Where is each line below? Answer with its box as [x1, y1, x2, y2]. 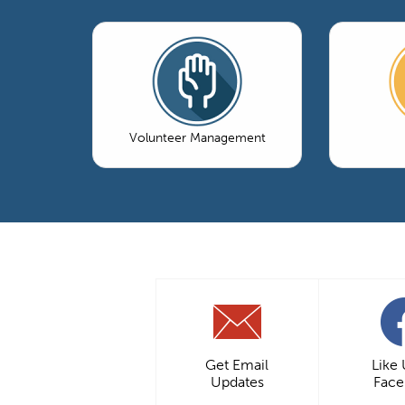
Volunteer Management [128, 129, 266, 146]
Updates [210, 372, 264, 391]
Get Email [205, 355, 268, 373]
